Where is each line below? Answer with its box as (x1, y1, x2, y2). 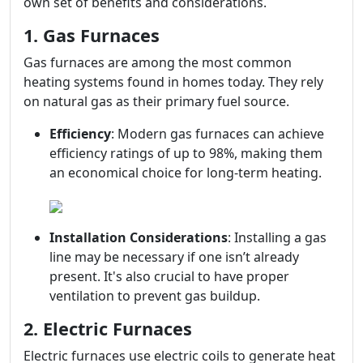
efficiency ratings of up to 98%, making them (49, 144, 322, 162)
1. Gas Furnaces (23, 23, 160, 47)
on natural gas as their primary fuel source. (23, 92, 289, 110)
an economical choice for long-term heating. (49, 164, 322, 181)
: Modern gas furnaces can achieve (111, 125, 324, 143)
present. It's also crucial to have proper (49, 267, 289, 285)
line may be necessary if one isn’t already (49, 248, 299, 266)
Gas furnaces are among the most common (23, 53, 292, 71)
